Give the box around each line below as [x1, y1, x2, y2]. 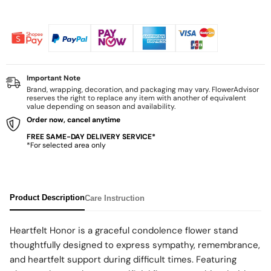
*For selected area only [27, 140, 106, 151]
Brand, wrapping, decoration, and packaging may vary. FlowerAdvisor [27, 85, 259, 95]
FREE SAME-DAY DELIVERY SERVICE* [27, 132, 155, 142]
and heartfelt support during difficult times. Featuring [10, 253, 237, 266]
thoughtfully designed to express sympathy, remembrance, [10, 239, 260, 252]
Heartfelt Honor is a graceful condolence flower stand [10, 224, 238, 237]
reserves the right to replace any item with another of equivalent [27, 93, 246, 103]
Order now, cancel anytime [27, 115, 120, 125]
